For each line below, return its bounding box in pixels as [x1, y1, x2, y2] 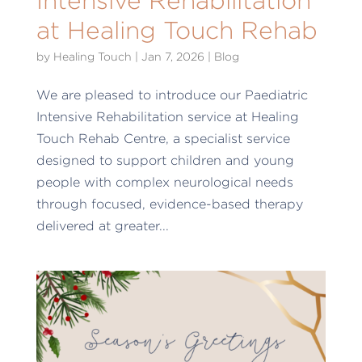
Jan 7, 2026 [141, 50, 204, 63]
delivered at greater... [36, 219, 169, 234]
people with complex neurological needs [36, 175, 293, 190]
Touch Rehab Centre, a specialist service [36, 132, 290, 146]
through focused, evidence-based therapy [36, 197, 303, 212]
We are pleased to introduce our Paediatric [36, 88, 308, 103]
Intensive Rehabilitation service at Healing [36, 110, 299, 124]
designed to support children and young [36, 154, 294, 168]
